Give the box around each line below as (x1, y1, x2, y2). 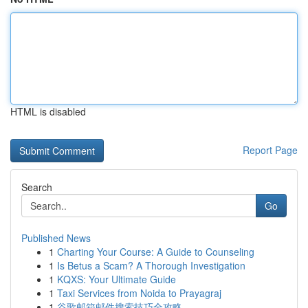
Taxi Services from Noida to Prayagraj (57, 286, 221, 300)
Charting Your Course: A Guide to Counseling (57, 245, 254, 258)
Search (21, 180, 52, 194)
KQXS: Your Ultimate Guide (57, 272, 176, 286)
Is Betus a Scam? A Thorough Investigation (57, 258, 245, 272)
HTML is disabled (10, 104, 86, 118)
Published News (21, 231, 91, 245)
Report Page (243, 143, 298, 157)
